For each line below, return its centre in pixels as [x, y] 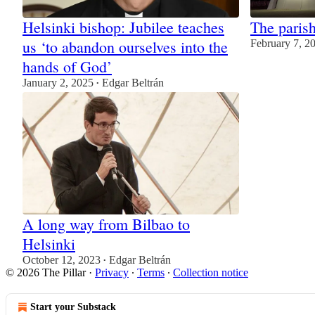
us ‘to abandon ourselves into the [125, 47]
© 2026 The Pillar [46, 272]
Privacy [112, 272]
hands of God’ [67, 67]
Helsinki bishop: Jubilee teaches [123, 27]
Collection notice [211, 272]
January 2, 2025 [58, 83]
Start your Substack [73, 307]
